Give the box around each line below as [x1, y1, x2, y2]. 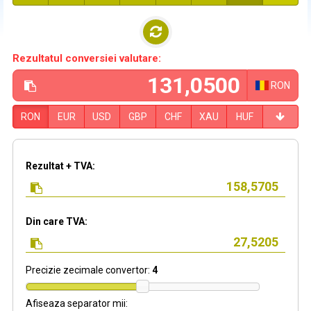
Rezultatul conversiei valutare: [12, 52, 161, 65]
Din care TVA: [26, 216, 87, 227]
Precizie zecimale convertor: [26, 264, 152, 276]
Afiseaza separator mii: [26, 298, 128, 310]
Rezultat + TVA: [26, 160, 95, 171]
